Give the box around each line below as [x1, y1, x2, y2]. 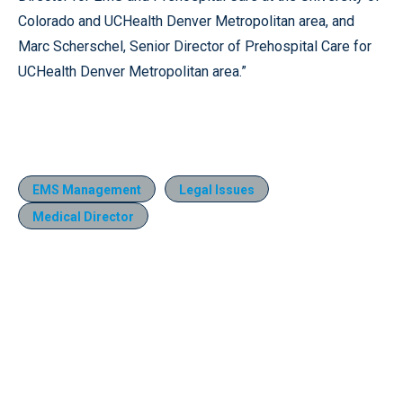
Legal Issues [179, 182, 255, 197]
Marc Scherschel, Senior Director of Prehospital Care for [18, 37, 372, 55]
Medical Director [32, 209, 134, 224]
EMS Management [32, 182, 141, 197]
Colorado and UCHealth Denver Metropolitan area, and [18, 12, 354, 30]
